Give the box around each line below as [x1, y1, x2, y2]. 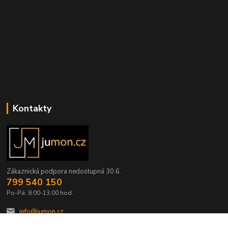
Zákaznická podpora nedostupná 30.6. [7, 167, 122, 177]
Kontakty [12, 102, 51, 115]
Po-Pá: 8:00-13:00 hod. [7, 189, 74, 197]
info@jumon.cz [19, 207, 64, 216]
